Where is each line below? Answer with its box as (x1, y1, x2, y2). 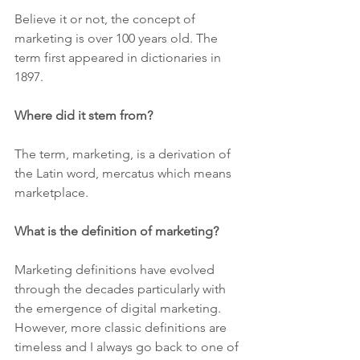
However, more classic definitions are (14, 320, 230, 335)
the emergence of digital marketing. (14, 301, 227, 316)
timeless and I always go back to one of (14, 339, 242, 354)
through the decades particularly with (14, 281, 229, 297)
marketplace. (14, 185, 88, 200)
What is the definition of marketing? (14, 223, 219, 239)
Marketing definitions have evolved (14, 262, 218, 277)
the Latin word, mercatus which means (14, 166, 235, 181)
